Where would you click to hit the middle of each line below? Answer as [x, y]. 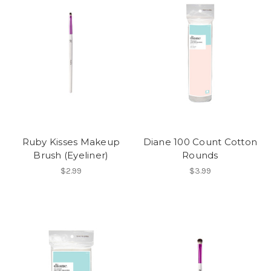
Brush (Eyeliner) [71, 155]
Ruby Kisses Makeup [71, 142]
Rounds [200, 155]
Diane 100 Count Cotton [200, 142]
